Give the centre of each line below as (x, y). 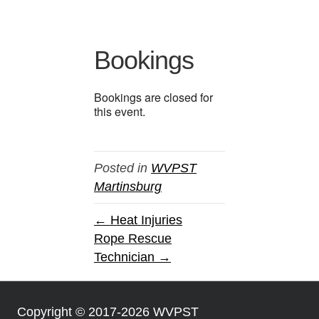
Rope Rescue (133, 238)
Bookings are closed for (153, 97)
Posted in (122, 168)
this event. (120, 111)
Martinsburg (128, 186)
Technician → (132, 257)
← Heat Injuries (138, 220)
